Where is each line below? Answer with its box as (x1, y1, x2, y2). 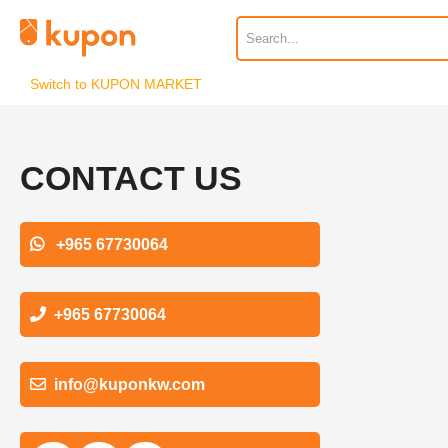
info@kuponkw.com (54, 376, 205, 393)
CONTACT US (20, 159, 242, 197)
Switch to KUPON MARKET (30, 76, 202, 92)
